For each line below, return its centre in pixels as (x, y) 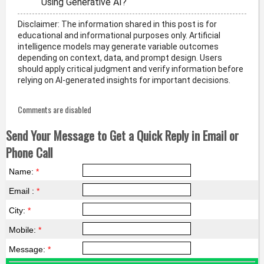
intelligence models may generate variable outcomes (118, 47)
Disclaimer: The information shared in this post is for (117, 24)
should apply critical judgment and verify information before (130, 69)
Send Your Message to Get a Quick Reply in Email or (122, 136)
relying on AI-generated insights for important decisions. (124, 80)
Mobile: (23, 230)
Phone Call (29, 153)
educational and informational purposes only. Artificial (119, 36)
